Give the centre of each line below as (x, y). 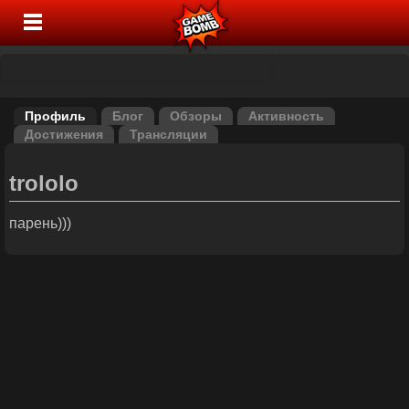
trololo (44, 183)
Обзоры (196, 116)
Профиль (55, 116)
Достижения (64, 134)
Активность (286, 116)
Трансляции (168, 134)
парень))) (40, 223)
